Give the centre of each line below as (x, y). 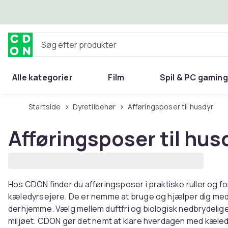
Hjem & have (37, 102)
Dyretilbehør (97, 107)
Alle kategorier (42, 77)
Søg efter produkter (70, 49)
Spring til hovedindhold (68, 12)
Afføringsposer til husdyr (173, 107)
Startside (47, 107)
